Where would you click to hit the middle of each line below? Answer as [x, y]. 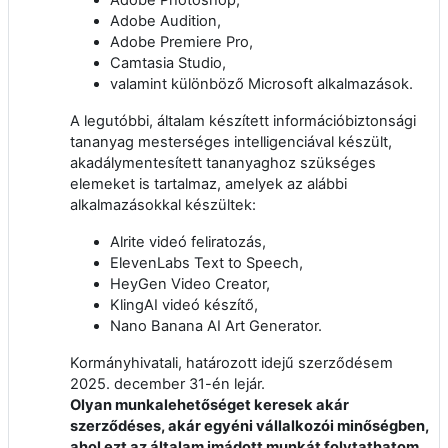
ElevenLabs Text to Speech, [206, 262]
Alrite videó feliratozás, [188, 241]
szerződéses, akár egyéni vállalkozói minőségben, [249, 425]
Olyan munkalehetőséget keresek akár [209, 404]
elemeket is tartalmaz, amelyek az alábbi [208, 183]
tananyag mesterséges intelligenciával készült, [231, 141]
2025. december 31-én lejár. [167, 383]
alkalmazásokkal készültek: [163, 204]
